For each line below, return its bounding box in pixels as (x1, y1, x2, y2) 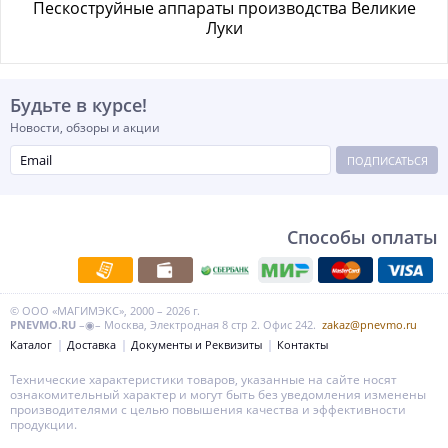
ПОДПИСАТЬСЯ (346, 152, 428, 168)
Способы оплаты (287, 225, 438, 249)
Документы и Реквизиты (131, 337, 262, 352)
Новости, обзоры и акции (10, 119, 160, 136)
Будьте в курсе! (10, 93, 147, 117)
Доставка (67, 337, 116, 352)
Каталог (10, 337, 52, 352)
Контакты (277, 337, 328, 352)
